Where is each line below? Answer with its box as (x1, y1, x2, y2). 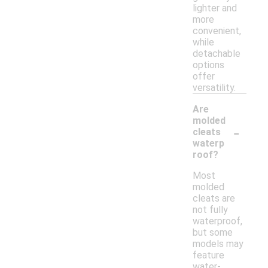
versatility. (193, 82, 236, 94)
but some (193, 227, 233, 239)
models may (193, 238, 243, 250)
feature (193, 249, 224, 261)
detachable (193, 48, 240, 60)
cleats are (193, 193, 235, 205)
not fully (193, 204, 228, 216)
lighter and (193, 2, 237, 14)
